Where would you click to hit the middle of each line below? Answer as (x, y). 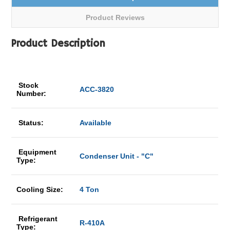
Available (96, 123)
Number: (33, 93)
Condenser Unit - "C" (117, 156)
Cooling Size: (41, 189)
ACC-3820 (96, 89)
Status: (31, 123)
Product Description (59, 44)
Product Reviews (115, 17)
